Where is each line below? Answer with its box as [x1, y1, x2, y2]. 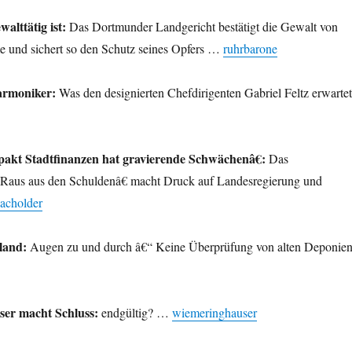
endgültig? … [97, 304, 172, 321]
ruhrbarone [222, 40, 277, 57]
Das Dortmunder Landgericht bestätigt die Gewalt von [65, 18, 338, 35]
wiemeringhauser [171, 304, 257, 321]
